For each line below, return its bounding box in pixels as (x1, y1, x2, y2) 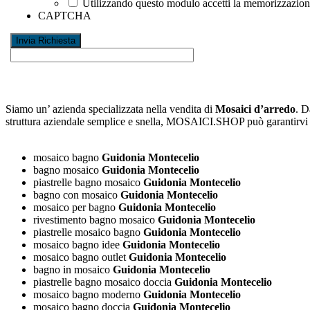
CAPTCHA (38, 10, 91, 22)
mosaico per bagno (33, 201, 116, 214)
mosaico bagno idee (33, 239, 120, 251)
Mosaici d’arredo (215, 103, 295, 116)
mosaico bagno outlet (33, 251, 126, 264)
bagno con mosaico (33, 189, 118, 201)
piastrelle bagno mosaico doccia (33, 276, 172, 289)
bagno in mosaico (33, 264, 110, 276)
